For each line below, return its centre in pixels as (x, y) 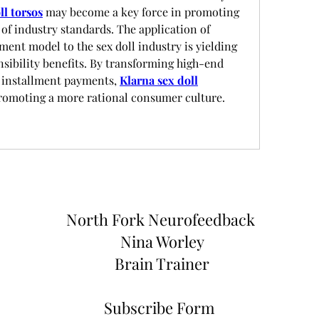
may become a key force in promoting (141, 12)
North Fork (107, 219)
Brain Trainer (162, 263)
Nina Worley (162, 241)
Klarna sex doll (159, 80)
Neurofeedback (203, 219)
